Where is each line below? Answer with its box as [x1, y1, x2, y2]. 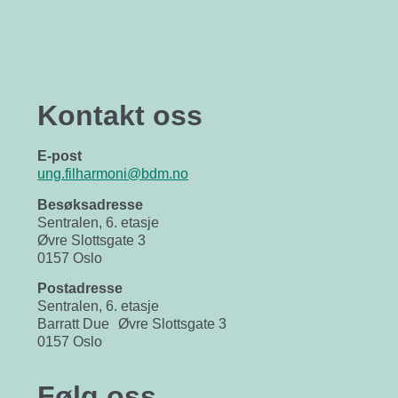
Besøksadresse [37, 196, 152, 212]
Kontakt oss [37, 99, 203, 132]
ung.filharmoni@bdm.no [37, 166, 188, 182]
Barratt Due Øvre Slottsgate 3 [37, 316, 227, 332]
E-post [37, 148, 91, 164]
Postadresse [37, 281, 123, 297]
